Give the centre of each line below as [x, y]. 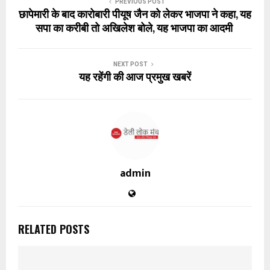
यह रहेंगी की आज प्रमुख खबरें [135, 77]
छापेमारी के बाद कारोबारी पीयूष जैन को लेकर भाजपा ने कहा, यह [135, 15]
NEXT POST [130, 64]
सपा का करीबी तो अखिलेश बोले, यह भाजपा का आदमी [135, 29]
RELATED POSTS [54, 229]
